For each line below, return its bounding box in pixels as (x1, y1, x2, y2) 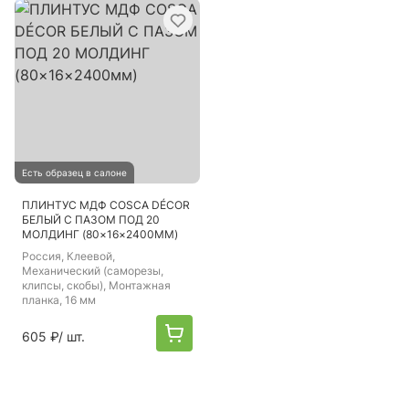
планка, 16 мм (22, 293, 96, 307)
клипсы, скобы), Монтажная (22, 278, 171, 292)
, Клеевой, (61, 249, 115, 263)
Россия (22, 249, 61, 263)
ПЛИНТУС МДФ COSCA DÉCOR (22, 198, 190, 212)
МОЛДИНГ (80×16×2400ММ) (22, 227, 178, 241)
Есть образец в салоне (22, 167, 127, 178)
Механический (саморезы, (22, 264, 163, 278)
